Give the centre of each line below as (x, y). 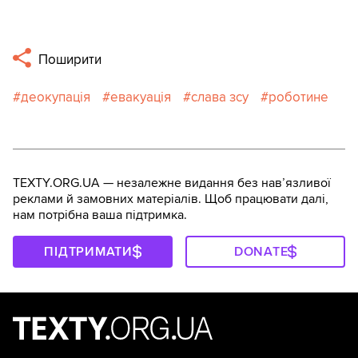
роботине (298, 97)
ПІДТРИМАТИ (88, 251)
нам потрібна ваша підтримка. (100, 215)
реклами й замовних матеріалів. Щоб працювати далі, (171, 199)
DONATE (261, 251)
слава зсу (220, 97)
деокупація (56, 97)
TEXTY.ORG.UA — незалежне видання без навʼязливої (172, 183)
